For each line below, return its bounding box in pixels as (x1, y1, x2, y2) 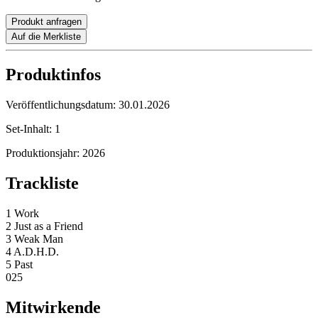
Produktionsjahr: (6, 147, 82, 160)
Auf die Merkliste (11, 31, 81, 43)
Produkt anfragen (11, 16, 82, 28)
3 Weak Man (6, 233, 63, 246)
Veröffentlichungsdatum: (6, 99, 119, 111)
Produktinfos (6, 65, 101, 84)
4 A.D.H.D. (6, 246, 59, 258)
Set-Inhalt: (6, 123, 55, 136)
